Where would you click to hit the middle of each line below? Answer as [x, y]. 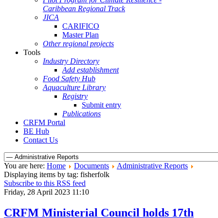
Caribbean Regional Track [84, 9]
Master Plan [81, 35]
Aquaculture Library [74, 87]
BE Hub [36, 131]
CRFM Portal [44, 122]
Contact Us [41, 140]
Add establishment [91, 70]
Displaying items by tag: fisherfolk [57, 174]
